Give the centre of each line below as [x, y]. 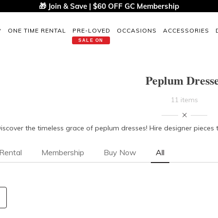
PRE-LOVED [91, 30]
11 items [185, 100]
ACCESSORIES [186, 30]
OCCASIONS [137, 30]
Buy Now [120, 152]
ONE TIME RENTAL [37, 30]
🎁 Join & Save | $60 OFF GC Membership [109, 6]
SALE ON [91, 40]
